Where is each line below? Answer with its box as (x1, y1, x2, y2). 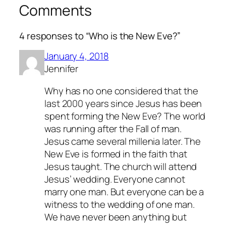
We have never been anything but (44, 210, 187, 223)
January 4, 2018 (44, 49, 109, 63)
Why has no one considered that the (44, 84, 198, 97)
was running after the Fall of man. (44, 122, 182, 135)
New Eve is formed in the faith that (44, 147, 187, 160)
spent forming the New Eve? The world (44, 109, 206, 123)
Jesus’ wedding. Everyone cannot (44, 172, 185, 186)
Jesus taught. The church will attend (44, 159, 197, 173)
